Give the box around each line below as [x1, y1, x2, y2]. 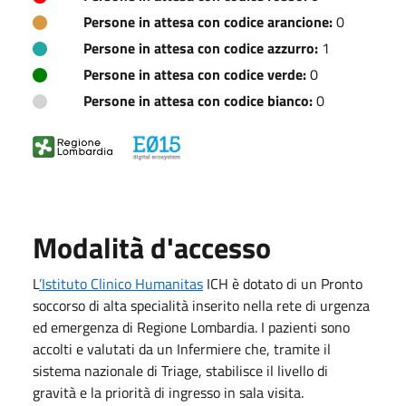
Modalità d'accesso [33, 225, 271, 269]
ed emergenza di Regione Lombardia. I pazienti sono [33, 315, 350, 338]
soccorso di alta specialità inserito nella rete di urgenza [33, 294, 370, 316]
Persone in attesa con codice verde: [83, 63, 306, 85]
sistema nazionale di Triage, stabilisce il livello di [33, 359, 328, 382]
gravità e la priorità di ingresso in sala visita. [33, 381, 304, 403]
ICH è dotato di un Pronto [203, 272, 362, 295]
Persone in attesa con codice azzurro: [83, 36, 318, 59]
